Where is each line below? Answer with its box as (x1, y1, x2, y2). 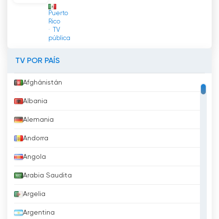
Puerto (48, 10, 68, 17)
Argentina (23, 209, 55, 217)
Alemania (23, 116, 54, 124)
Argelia (23, 191, 45, 198)
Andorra (23, 135, 48, 142)
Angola (23, 153, 46, 161)
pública (48, 35, 70, 42)
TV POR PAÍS (15, 57, 60, 66)
